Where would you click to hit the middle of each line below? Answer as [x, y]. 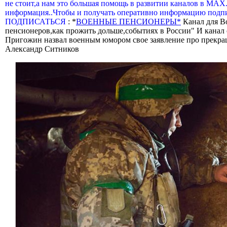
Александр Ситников [42, 49]
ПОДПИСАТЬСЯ [36, 21]
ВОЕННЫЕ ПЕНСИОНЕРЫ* [128, 21]
